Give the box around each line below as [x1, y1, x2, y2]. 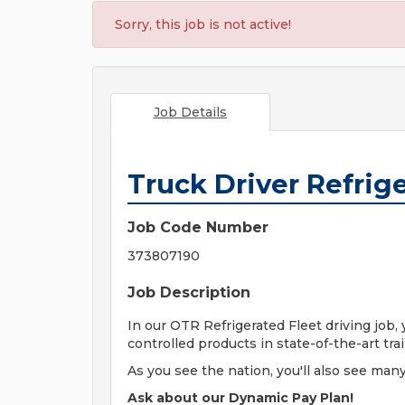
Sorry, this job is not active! [115, 16, 291, 33]
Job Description [127, 284, 250, 301]
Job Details [153, 104, 227, 120]
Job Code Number [127, 219, 268, 236]
